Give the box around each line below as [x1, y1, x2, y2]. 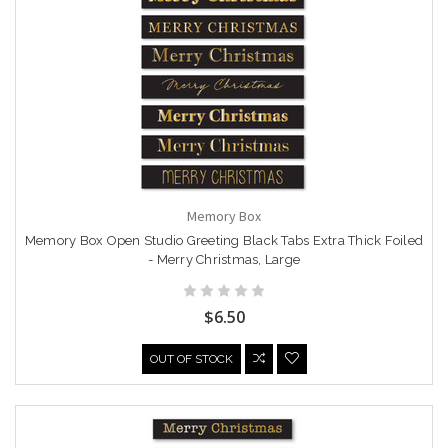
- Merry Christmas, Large [148, 252, 300, 268]
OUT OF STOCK [149, 352, 233, 367]
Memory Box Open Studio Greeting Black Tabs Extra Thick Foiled [24, 233, 424, 249]
